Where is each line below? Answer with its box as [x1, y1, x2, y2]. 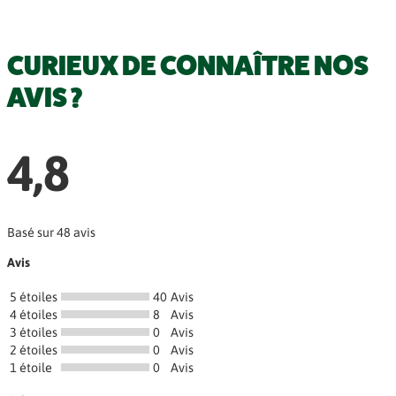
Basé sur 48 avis [7, 225, 95, 240]
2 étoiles [10, 342, 57, 357]
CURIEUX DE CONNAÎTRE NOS [7, 49, 369, 81]
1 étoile [10, 360, 52, 375]
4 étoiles [10, 307, 57, 322]
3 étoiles [10, 324, 57, 339]
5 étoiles [10, 289, 57, 304]
